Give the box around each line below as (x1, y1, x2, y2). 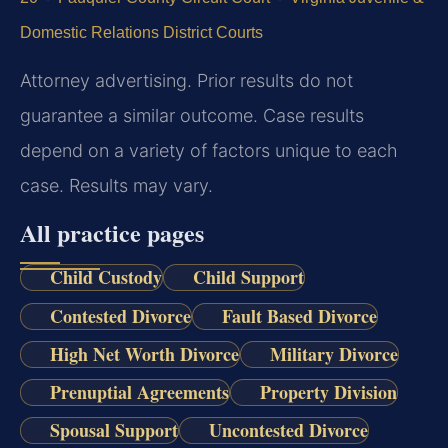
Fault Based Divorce (221, 302, 377, 329)
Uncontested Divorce (208, 417, 368, 444)
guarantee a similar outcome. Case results (20, 104, 364, 126)
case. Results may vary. (20, 174, 213, 196)
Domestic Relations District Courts (20, 23, 263, 41)
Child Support (192, 264, 304, 291)
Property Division (259, 378, 397, 405)
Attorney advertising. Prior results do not (20, 69, 353, 91)
